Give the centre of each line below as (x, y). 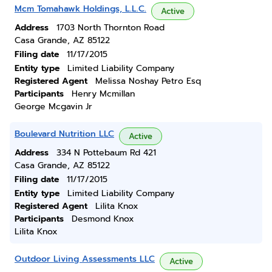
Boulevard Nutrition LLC (64, 134)
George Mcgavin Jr (53, 107)
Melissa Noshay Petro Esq (148, 81)
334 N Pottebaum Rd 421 (106, 153)
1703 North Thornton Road (110, 28)
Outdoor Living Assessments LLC (85, 259)
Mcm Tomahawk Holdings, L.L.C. (80, 9)
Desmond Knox (103, 219)
